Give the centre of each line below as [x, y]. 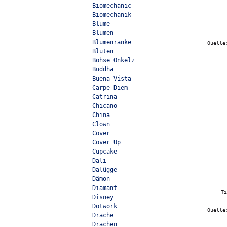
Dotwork [105, 206]
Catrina [105, 97]
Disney [103, 197]
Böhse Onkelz [113, 60]
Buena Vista [112, 79]
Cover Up [106, 142]
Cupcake [105, 152]
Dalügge [105, 170]
